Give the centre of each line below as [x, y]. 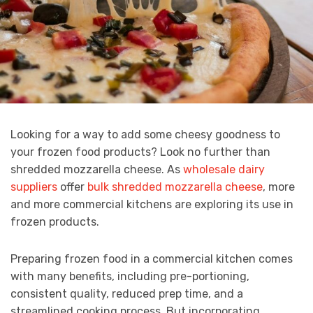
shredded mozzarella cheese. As [97, 170]
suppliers [34, 187]
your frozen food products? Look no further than [140, 152]
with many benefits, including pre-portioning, [130, 277]
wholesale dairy [224, 170]
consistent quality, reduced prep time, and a [127, 294]
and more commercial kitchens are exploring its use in [152, 205]
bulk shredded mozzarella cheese [175, 187]
